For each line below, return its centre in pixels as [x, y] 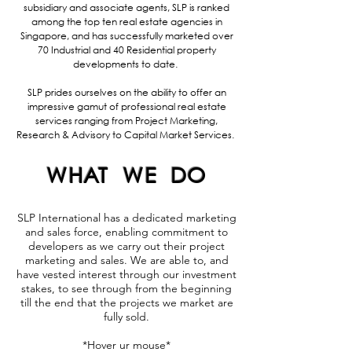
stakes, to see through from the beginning [126, 288]
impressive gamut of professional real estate [126, 106]
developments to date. [126, 64]
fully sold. [126, 317]
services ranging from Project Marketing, [126, 121]
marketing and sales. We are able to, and [126, 260]
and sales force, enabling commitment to [126, 232]
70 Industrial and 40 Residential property [126, 50]
